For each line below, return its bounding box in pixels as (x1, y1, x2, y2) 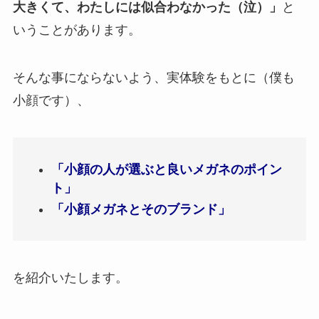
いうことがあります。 (12, 22, 141, 37)
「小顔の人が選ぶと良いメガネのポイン (51, 162, 282, 177)
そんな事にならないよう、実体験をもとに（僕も (12, 70, 295, 85)
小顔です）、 (12, 93, 90, 108)
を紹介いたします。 (12, 271, 128, 286)
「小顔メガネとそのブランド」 (51, 202, 231, 216)
